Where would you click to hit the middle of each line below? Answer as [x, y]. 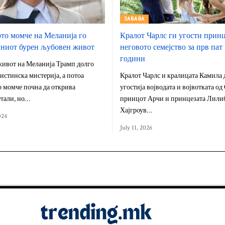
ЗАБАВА [134, 19]
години [133, 58]
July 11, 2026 [136, 128]
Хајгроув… [136, 110]
